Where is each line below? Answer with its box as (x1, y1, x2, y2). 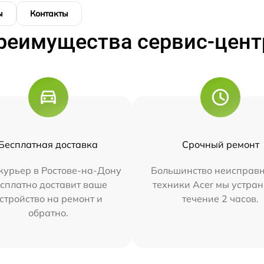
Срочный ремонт (181, 138, 259, 150)
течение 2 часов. (182, 193, 259, 204)
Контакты (30, 8, 68, 19)
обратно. (28, 207, 68, 219)
